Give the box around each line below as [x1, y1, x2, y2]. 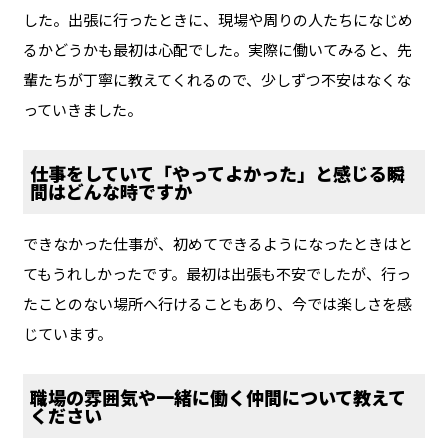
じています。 [22, 322, 112, 344]
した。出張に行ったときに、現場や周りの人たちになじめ [22, 8, 413, 30]
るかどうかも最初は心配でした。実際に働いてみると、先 [22, 38, 412, 60]
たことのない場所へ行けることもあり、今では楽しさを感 [22, 292, 412, 314]
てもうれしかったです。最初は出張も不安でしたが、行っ [22, 262, 411, 284]
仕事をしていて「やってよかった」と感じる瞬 [29, 159, 405, 186]
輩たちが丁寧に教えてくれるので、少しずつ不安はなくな [22, 68, 411, 90]
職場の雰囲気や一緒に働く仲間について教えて [29, 383, 406, 410]
